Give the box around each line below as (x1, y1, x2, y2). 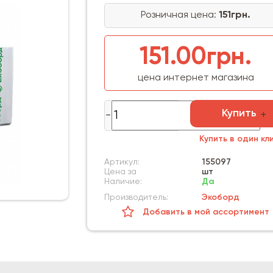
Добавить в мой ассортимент (143, 208, 270, 216)
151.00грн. (140, 45, 252, 69)
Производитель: (104, 193, 168, 202)
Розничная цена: (141, 10, 219, 20)
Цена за (104, 168, 136, 176)
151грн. (219, 10, 251, 20)
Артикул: (104, 158, 140, 166)
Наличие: (104, 177, 142, 186)
